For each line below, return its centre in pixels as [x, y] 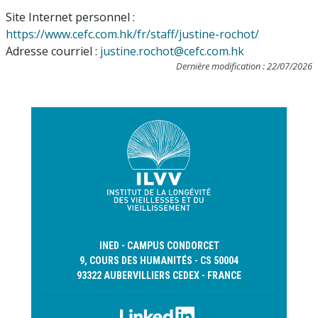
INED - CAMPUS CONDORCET [159, 246]
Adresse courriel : [53, 51]
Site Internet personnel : [70, 17]
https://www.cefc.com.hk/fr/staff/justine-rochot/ [132, 34]
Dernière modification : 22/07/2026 [244, 66]
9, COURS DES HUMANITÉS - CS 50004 [159, 261]
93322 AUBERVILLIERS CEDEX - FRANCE [159, 275]
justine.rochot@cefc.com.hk [172, 51]
